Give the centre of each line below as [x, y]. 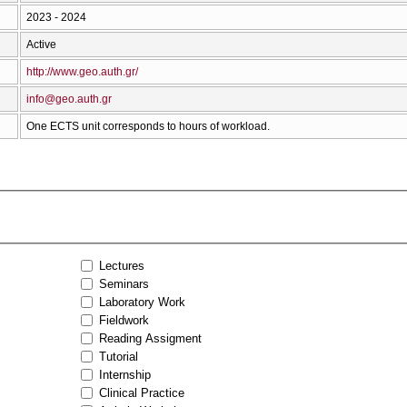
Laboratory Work [143, 302]
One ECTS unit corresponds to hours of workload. [148, 126]
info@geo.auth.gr [69, 99]
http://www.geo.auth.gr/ [82, 71]
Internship [125, 374]
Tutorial [119, 356]
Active [41, 44]
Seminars [124, 283]
